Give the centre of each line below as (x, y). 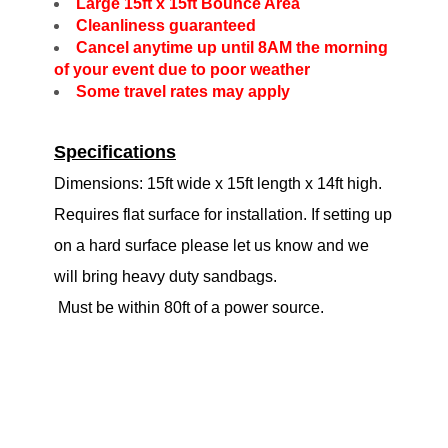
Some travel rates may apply (183, 91)
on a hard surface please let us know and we (211, 245)
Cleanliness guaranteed (166, 25)
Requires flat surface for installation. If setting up (223, 214)
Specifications (115, 151)
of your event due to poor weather (184, 69)
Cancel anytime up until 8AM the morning (232, 47)
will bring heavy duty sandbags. (165, 276)
